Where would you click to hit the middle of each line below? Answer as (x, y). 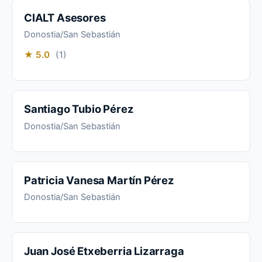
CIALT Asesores (65, 17)
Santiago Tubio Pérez (79, 109)
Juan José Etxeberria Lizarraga (104, 251)
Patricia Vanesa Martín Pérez (99, 180)
